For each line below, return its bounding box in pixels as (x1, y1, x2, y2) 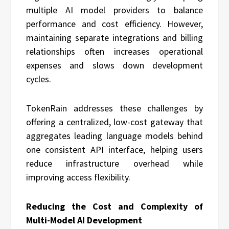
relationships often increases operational (26, 45, 203, 57)
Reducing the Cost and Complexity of (26, 200, 203, 212)
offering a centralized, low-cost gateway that (26, 116, 203, 128)
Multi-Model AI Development (26, 214, 142, 226)
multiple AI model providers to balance (26, 4, 203, 16)
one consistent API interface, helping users (26, 143, 203, 155)
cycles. (26, 73, 51, 85)
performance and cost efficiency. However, (26, 17, 203, 30)
